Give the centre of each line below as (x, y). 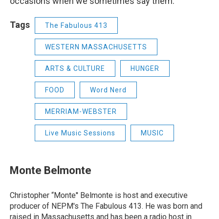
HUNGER (145, 69)
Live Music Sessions (80, 133)
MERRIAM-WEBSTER (81, 112)
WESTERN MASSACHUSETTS (96, 47)
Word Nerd (108, 90)
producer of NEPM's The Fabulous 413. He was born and (106, 206)
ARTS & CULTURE (75, 69)
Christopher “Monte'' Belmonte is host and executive (99, 196)
